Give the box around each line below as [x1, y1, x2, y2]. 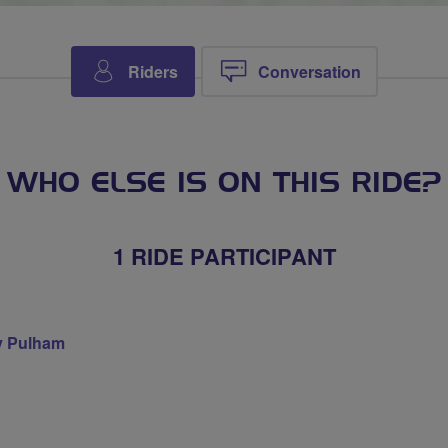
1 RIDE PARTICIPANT [112, 240, 336, 272]
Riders [127, 60, 178, 83]
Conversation [257, 60, 361, 83]
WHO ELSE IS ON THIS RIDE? [7, 170, 441, 198]
